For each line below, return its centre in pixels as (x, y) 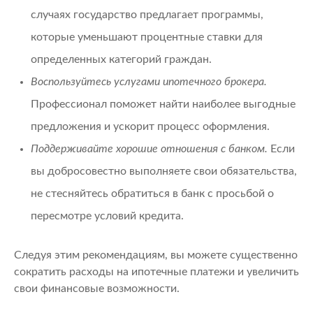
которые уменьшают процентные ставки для (147, 37)
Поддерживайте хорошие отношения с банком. (149, 148)
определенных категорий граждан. (121, 59)
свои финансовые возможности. (97, 288)
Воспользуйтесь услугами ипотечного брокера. (149, 81)
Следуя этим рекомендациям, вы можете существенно (156, 255)
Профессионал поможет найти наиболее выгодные (163, 104)
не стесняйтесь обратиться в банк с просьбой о (152, 193)
